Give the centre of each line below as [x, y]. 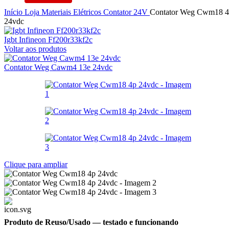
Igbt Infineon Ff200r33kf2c [48, 40]
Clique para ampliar [36, 164]
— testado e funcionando [134, 222]
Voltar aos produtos [35, 49]
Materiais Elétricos [72, 12]
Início [14, 12]
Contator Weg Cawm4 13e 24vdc [58, 67]
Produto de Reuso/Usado [47, 222]
